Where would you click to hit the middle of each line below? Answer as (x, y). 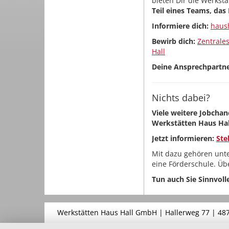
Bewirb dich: (175, 41)
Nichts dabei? (181, 98)
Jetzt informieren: (184, 138)
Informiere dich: (181, 26)
